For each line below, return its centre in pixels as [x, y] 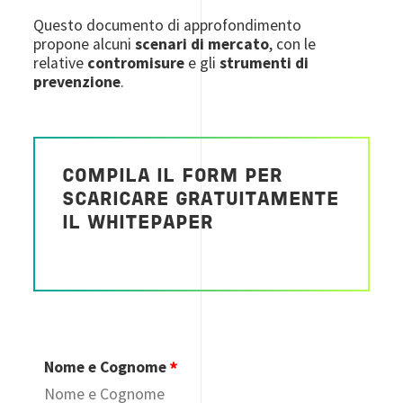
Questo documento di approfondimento [168, 25]
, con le [293, 44]
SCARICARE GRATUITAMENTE [201, 200]
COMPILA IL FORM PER [173, 176]
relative [61, 63]
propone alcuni [85, 44]
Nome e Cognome [106, 367]
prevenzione [77, 81]
